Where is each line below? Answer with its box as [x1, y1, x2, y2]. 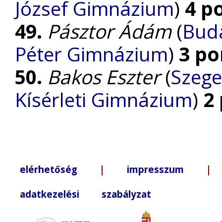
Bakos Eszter [47, 63, 160, 90]
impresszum [127, 163, 184, 175]
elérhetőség [20, 163, 77, 175]
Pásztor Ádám [47, 18, 171, 44]
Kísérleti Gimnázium [15, 86, 192, 112]
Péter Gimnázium [15, 41, 168, 67]
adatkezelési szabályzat [20, 187, 151, 200]
